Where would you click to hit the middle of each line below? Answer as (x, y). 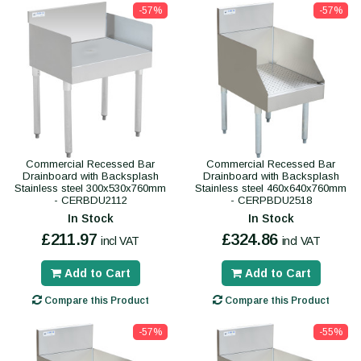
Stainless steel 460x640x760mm (271, 189)
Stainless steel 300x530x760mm (90, 189)
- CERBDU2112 (90, 201)
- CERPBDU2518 (271, 201)
